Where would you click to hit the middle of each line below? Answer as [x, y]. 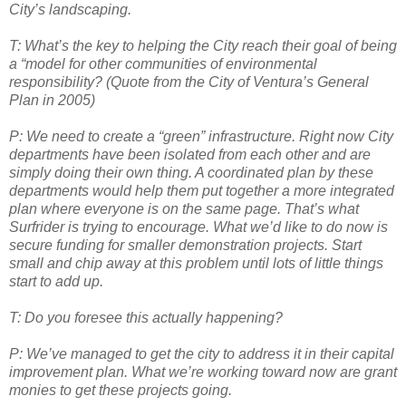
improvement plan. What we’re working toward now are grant [203, 372]
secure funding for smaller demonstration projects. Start [185, 245]
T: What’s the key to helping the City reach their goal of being [203, 45]
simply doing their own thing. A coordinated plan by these [191, 172]
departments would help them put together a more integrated [202, 190]
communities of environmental [219, 63]
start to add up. [56, 281]
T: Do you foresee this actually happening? [146, 317]
